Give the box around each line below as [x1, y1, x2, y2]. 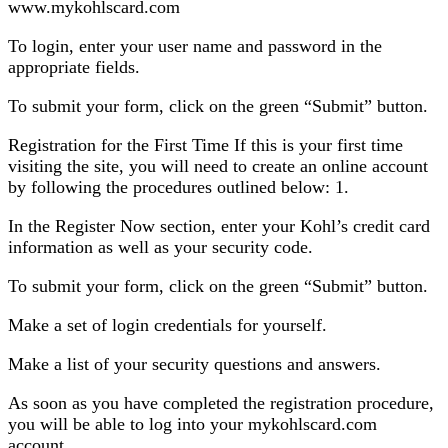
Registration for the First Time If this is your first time [8, 135, 403, 156]
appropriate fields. [8, 57, 140, 78]
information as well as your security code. [8, 237, 313, 258]
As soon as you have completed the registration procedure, [8, 393, 434, 414]
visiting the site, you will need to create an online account [8, 156, 428, 177]
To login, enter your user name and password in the [8, 36, 382, 57]
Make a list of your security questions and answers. [8, 354, 381, 375]
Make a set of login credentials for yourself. [8, 315, 327, 336]
